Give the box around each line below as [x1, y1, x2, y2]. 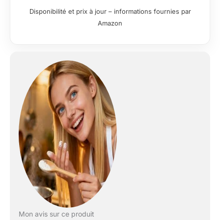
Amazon [98, 19, 122, 27]
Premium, [105, 3, 145, 14]
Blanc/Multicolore [105, 13, 178, 24]
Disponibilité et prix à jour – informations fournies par [29, 7, 191, 15]
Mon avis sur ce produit [18, 209, 94, 218]
